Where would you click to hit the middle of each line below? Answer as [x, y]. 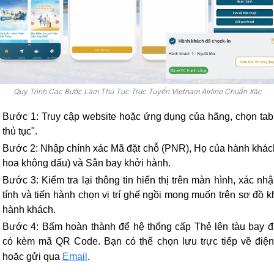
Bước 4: [21, 226]
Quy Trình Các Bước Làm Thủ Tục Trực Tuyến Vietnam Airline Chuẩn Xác [137, 91]
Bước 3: [21, 180]
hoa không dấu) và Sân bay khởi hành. [87, 163]
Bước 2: [20, 148]
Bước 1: [20, 116]
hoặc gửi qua [32, 256]
